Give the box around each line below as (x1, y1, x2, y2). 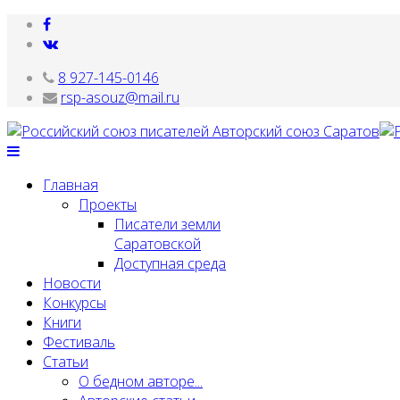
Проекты (79, 195, 137, 214)
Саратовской (114, 234, 201, 254)
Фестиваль (43, 332, 115, 352)
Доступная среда (114, 254, 226, 273)
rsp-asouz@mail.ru (61, 87, 179, 107)
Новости (43, 273, 101, 293)
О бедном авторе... (79, 371, 203, 391)
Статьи (43, 352, 88, 371)
